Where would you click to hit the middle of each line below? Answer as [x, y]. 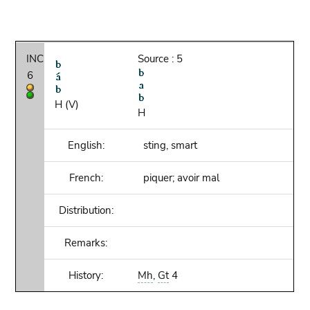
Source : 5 [161, 59]
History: [86, 275]
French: [86, 178]
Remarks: [86, 243]
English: [86, 145]
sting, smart [168, 145]
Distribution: [86, 210]
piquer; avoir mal [179, 178]
